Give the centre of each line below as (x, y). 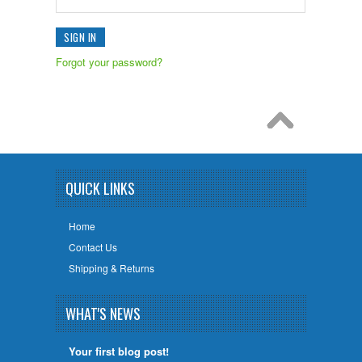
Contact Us (93, 246)
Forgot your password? (109, 62)
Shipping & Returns (111, 267)
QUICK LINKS (100, 188)
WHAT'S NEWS (103, 314)
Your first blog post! (118, 351)
